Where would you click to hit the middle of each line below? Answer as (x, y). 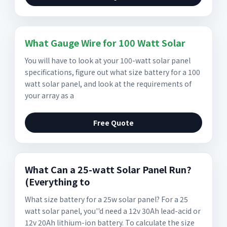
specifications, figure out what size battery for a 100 (112, 72)
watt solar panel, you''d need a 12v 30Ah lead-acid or (113, 211)
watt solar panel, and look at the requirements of (108, 84)
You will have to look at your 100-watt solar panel (108, 60)
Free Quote (113, 123)
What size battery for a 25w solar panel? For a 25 (106, 199)
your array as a (49, 95)
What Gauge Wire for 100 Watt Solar (105, 43)
